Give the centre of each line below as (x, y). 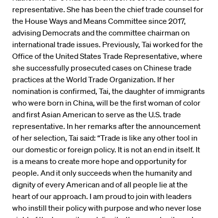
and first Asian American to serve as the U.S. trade (97, 114)
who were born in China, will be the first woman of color (106, 102)
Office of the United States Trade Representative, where (107, 56)
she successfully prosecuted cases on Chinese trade (102, 67)
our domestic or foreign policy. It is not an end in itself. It (106, 149)
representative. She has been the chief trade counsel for (108, 9)
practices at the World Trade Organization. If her (93, 79)
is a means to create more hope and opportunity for (100, 161)
